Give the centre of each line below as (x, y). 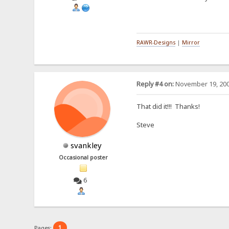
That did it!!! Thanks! (168, 107)
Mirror (191, 43)
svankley (86, 145)
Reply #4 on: (155, 84)
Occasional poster (84, 157)
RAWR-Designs (156, 43)
